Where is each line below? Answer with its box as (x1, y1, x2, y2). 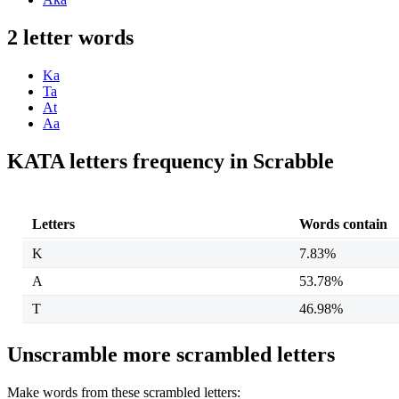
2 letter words (7, 26, 134, 50)
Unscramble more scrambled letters (7, 342, 335, 366)
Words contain (298, 216, 387, 232)
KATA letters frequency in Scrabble (7, 150, 334, 174)
